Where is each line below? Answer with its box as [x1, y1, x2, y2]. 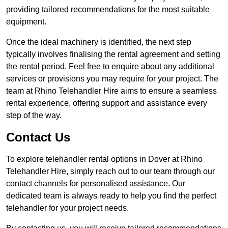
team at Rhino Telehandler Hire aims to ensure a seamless [6, 87, 217, 96]
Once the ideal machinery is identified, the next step [6, 38, 191, 47]
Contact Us [6, 130, 70, 145]
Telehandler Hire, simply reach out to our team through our [6, 167, 215, 176]
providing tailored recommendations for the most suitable [6, 5, 210, 14]
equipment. [6, 17, 46, 26]
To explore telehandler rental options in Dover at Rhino [6, 155, 203, 164]
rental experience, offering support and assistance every [6, 99, 207, 108]
